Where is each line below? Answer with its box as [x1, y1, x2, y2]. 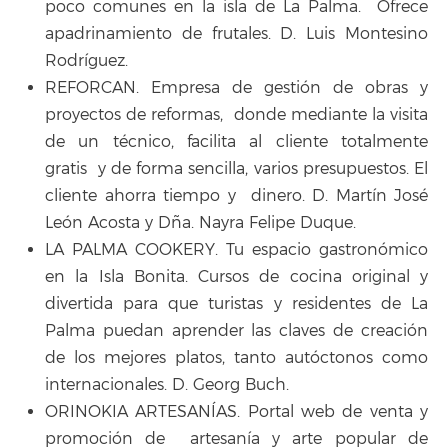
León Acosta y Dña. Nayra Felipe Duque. [45, 212, 356, 233]
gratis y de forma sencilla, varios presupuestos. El [45, 158, 428, 179]
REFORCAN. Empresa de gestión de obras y [45, 77, 428, 98]
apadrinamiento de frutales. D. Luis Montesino [45, 23, 428, 44]
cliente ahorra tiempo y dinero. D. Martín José [45, 185, 428, 206]
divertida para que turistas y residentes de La [45, 293, 428, 314]
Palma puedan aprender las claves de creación [45, 320, 428, 341]
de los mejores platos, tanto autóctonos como [45, 347, 428, 368]
